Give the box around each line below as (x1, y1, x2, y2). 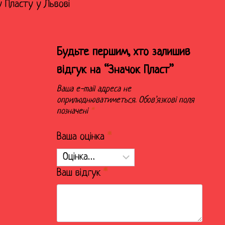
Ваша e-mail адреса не (57, 84, 131, 94)
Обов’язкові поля (139, 95, 194, 105)
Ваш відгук (57, 167, 103, 179)
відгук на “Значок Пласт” (57, 64, 174, 77)
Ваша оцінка (57, 131, 107, 143)
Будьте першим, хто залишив (57, 46, 190, 59)
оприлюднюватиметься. (57, 95, 136, 105)
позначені (57, 106, 90, 116)
